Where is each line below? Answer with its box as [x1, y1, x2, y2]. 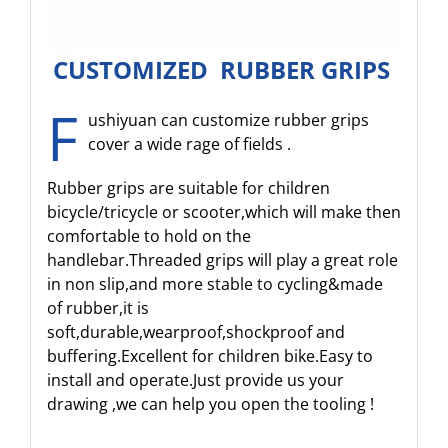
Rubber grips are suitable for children [46, 176, 330, 199]
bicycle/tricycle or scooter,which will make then [46, 200, 401, 223]
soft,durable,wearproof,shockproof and [46, 320, 345, 343]
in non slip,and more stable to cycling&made [46, 272, 383, 295]
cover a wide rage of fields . [87, 132, 291, 155]
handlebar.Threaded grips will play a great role [46, 248, 398, 271]
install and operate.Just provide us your [46, 368, 344, 391]
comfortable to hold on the [46, 224, 251, 247]
